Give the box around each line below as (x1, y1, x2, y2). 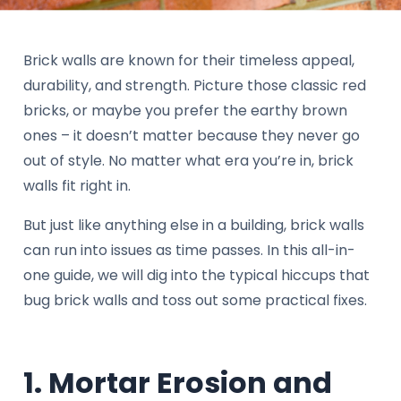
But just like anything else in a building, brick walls (23, 215, 364, 235)
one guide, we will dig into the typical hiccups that (23, 265, 370, 286)
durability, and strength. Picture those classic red (23, 75, 366, 96)
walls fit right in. (23, 175, 131, 196)
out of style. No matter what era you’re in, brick (23, 150, 354, 171)
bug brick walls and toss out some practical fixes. (23, 290, 367, 311)
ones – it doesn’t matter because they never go (23, 125, 360, 146)
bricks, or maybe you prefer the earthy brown (23, 100, 347, 121)
